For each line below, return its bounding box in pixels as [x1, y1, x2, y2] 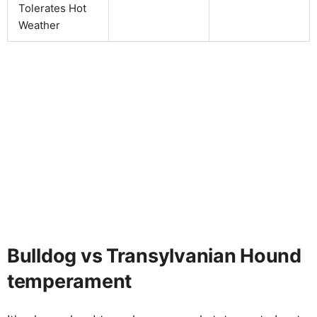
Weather [18, 18, 60, 32]
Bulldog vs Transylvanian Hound [7, 243, 301, 267]
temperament [7, 269, 132, 293]
